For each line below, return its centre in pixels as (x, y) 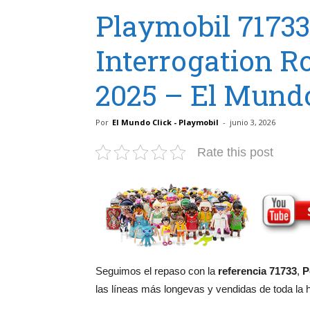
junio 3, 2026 (253, 122)
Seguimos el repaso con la (157, 271)
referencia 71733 (257, 271)
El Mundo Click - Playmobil (165, 122)
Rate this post (235, 152)
